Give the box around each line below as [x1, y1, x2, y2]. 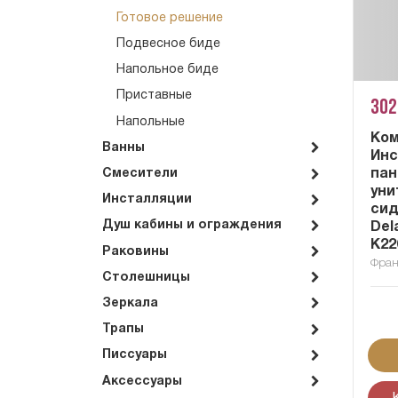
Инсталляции [102, 194, 192, 206]
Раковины [102, 245, 169, 258]
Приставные [116, 90, 192, 102]
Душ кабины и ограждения [102, 219, 282, 232]
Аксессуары [102, 375, 182, 387]
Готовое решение [116, 12, 223, 24]
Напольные [116, 115, 185, 128]
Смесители [102, 168, 178, 180]
